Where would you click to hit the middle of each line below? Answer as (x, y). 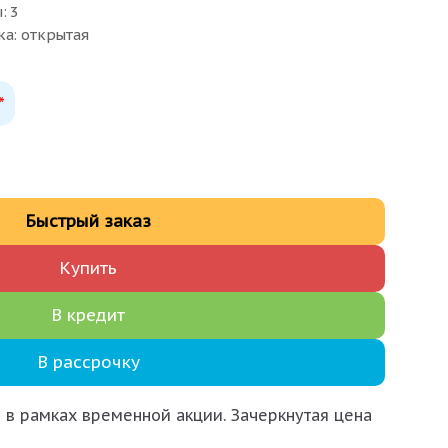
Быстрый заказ (88, 221)
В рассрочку (88, 362)
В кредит (88, 315)
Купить (88, 268)
